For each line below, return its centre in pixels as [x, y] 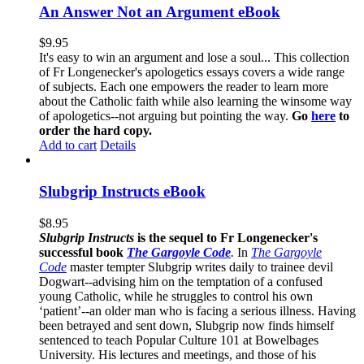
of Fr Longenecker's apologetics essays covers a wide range [192, 72]
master [87, 266]
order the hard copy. [95, 131]
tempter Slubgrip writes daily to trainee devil [220, 266]
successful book [83, 252]
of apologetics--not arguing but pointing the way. [165, 116]
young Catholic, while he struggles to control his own [176, 296]
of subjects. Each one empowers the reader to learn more [184, 87]
